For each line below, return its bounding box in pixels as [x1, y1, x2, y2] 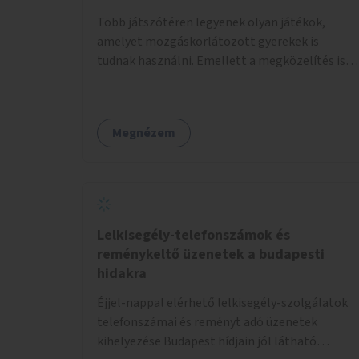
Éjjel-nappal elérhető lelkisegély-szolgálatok [97, 293, 348, 312]
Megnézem [112, 123, 175, 142]
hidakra [97, 263, 147, 284]
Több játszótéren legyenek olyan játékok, [97, 13, 325, 31]
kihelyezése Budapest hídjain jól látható [97, 332, 317, 350]
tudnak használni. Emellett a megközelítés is [97, 51, 345, 70]
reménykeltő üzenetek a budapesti [97, 244, 325, 264]
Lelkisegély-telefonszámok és [97, 224, 290, 245]
